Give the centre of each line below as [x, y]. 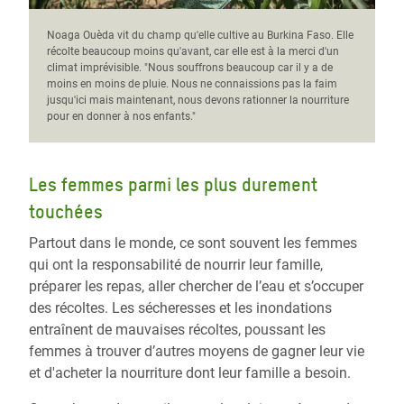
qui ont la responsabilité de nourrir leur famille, [176, 265]
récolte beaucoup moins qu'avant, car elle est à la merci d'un [193, 52]
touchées [66, 212]
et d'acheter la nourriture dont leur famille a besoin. [190, 373]
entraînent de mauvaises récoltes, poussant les [177, 330]
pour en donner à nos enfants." [121, 117]
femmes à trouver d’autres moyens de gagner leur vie [197, 352]
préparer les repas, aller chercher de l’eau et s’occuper [196, 287]
